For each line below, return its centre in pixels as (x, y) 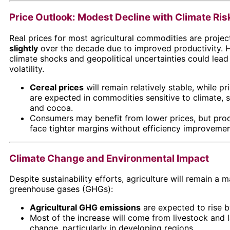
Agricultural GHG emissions (85, 208)
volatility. (27, 69)
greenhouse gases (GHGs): (61, 189)
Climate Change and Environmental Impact (109, 158)
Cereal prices (57, 87)
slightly (24, 48)
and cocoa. (51, 108)
